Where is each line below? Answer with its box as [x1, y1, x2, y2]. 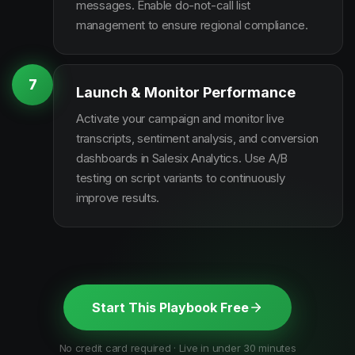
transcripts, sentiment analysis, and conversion [76, 131, 319, 146]
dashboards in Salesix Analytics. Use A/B [76, 151, 288, 166]
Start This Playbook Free [92, 300, 249, 315]
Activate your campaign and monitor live [76, 111, 284, 126]
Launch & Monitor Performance [76, 84, 296, 101]
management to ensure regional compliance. [76, 17, 308, 32]
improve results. [76, 190, 160, 205]
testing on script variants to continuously [76, 170, 285, 185]
